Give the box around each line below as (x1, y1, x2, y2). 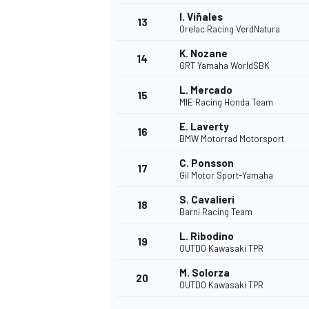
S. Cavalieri (179, 193, 235, 206)
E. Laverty (179, 120, 229, 133)
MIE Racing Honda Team (179, 97, 273, 108)
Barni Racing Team (179, 206, 252, 218)
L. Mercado (179, 83, 232, 97)
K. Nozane (179, 47, 228, 60)
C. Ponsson (179, 157, 234, 170)
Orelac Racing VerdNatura (179, 23, 280, 35)
